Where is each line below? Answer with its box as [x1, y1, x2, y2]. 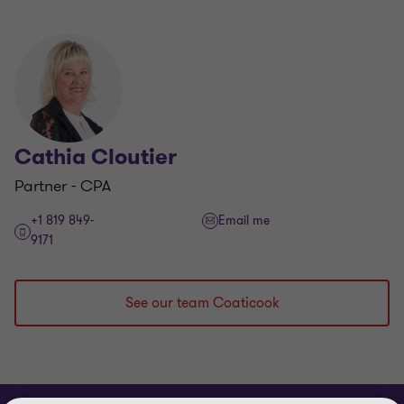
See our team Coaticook [124, 293, 280, 313]
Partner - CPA [14, 174, 111, 197]
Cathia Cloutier [14, 142, 177, 171]
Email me [218, 212, 270, 229]
